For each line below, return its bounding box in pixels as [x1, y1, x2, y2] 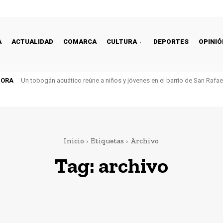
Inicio [64, 136, 84, 145]
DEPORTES [153, 37, 189, 45]
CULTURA [107, 37, 137, 45]
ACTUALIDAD [11, 37, 53, 45]
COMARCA [63, 37, 97, 45]
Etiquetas [91, 136, 124, 145]
